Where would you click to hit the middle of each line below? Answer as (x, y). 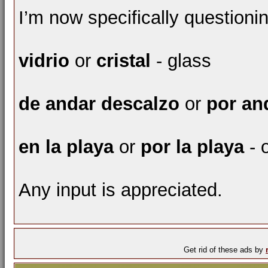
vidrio (44, 61)
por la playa (192, 147)
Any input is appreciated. (121, 190)
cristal (124, 61)
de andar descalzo (99, 104)
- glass (181, 61)
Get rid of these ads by (225, 250)
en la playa (66, 147)
